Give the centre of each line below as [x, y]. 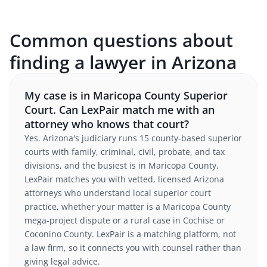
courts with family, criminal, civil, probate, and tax [125, 152]
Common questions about [121, 40]
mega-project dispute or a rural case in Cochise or [125, 220]
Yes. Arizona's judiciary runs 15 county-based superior [133, 138]
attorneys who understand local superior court [118, 193]
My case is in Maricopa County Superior [126, 95]
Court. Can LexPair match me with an [119, 110]
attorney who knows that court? [107, 124]
